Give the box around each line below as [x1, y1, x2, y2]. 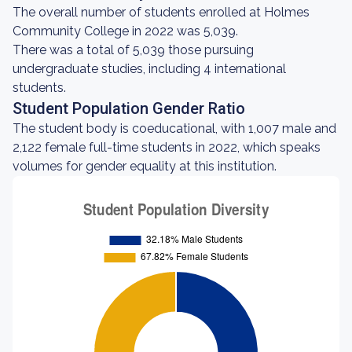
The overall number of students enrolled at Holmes [13, 5, 310, 20]
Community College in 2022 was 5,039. [13, 24, 238, 38]
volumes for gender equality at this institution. [13, 159, 277, 174]
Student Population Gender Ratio [13, 99, 245, 118]
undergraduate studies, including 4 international [13, 61, 286, 76]
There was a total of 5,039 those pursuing [13, 42, 254, 57]
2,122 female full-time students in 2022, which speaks [13, 140, 321, 155]
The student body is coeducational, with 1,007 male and [13, 121, 336, 136]
